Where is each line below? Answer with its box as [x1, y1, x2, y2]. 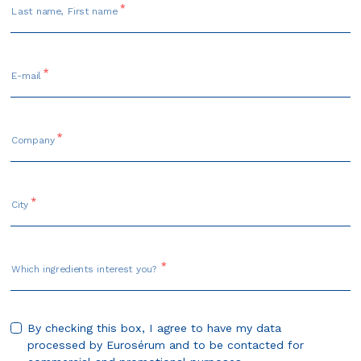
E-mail [11, 69, 41, 81]
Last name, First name [11, 5, 118, 17]
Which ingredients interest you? [11, 263, 160, 275]
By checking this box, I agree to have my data [27, 321, 282, 334]
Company [11, 134, 55, 146]
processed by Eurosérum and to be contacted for [27, 338, 305, 351]
